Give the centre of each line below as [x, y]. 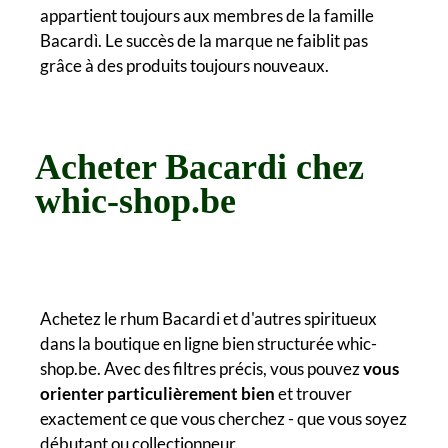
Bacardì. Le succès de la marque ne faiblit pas [204, 40]
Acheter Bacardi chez [199, 166]
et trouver [313, 393]
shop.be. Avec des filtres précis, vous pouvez [201, 368]
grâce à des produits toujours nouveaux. [184, 65]
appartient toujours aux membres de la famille [207, 15]
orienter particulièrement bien [157, 393]
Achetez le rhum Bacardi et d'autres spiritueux [208, 318]
